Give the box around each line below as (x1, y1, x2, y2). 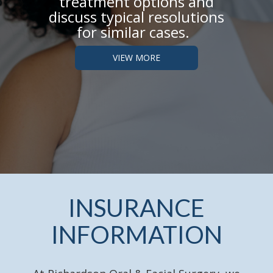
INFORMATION (51, 219, 222, 249)
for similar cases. (76, 22, 190, 43)
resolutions (148, 7, 224, 27)
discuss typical (49, 7, 148, 27)
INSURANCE (68, 193, 205, 222)
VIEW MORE (113, 52, 160, 64)
